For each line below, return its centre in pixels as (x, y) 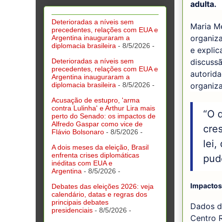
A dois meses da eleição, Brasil (100, 147)
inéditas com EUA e (82, 163)
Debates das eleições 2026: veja (103, 186)
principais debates (80, 202)
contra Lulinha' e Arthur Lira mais (103, 108)
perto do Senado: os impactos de (104, 116)
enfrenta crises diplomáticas (95, 155)
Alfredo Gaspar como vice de (97, 124)
